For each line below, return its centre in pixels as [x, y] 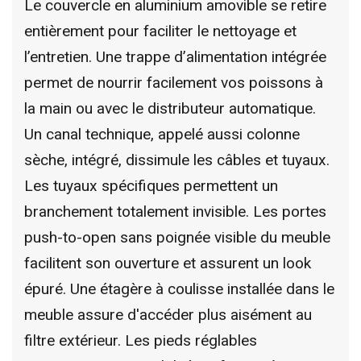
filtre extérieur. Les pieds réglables [141, 340]
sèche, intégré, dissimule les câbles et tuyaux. [177, 160]
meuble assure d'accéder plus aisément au [168, 314]
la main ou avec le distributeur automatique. [170, 108]
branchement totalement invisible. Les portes [175, 211]
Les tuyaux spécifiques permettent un [151, 185]
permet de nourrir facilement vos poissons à [174, 82]
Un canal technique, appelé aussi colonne [162, 134]
